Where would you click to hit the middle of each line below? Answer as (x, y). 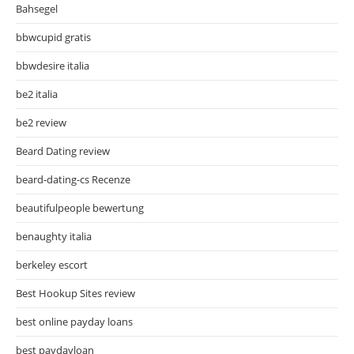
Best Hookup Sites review (75, 293)
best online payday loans (74, 321)
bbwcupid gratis (53, 37)
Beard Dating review (63, 151)
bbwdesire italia (53, 65)
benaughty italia (54, 236)
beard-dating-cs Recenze (73, 179)
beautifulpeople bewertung (80, 207)
